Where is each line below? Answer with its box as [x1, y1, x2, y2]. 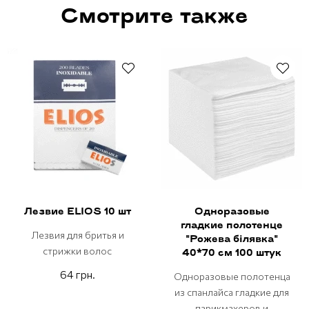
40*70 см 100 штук [182, 248, 281, 259]
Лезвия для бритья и [30, 229, 124, 241]
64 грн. [59, 267, 95, 281]
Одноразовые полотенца [173, 270, 290, 283]
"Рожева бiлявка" [186, 235, 278, 246]
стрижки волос [43, 245, 112, 257]
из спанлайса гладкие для [175, 286, 289, 299]
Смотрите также [61, 6, 248, 28]
